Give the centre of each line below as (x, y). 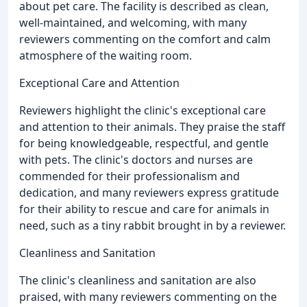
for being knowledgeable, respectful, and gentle (144, 143)
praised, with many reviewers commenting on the (148, 296)
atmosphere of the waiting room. (106, 55)
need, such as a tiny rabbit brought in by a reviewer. (152, 225)
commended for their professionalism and (130, 176)
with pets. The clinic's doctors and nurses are (136, 159)
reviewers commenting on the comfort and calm (145, 39)
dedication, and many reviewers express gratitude (149, 192)
